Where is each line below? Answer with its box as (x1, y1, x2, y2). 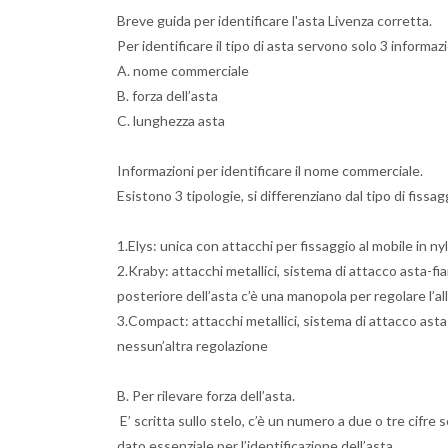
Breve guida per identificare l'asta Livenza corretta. (117, 12, 432, 29)
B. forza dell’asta (117, 87, 218, 104)
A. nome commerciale (117, 62, 249, 79)
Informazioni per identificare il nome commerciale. (117, 162, 423, 179)
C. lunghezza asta (117, 112, 225, 129)
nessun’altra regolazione (117, 337, 271, 354)
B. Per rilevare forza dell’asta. (117, 387, 295, 404)
